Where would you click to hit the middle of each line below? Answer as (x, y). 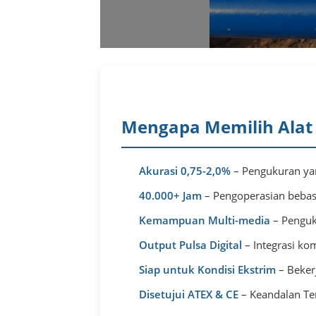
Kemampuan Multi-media (205, 220)
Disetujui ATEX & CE (189, 294)
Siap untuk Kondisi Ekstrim (207, 269)
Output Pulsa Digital (190, 244)
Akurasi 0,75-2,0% (185, 170)
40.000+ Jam (170, 195)
